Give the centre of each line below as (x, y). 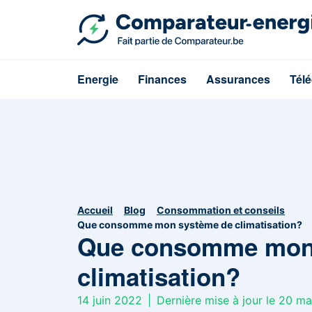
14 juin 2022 (110, 300)
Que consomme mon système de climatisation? (190, 225)
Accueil (95, 210)
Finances (162, 79)
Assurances (238, 79)
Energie (98, 79)
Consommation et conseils (221, 210)
